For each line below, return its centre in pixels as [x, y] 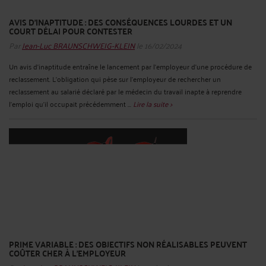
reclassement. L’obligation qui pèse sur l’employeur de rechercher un [115, 78]
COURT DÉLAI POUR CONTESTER [71, 31]
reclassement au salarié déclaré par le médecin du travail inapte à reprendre [125, 91]
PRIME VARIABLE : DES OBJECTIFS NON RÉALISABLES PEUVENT [128, 244]
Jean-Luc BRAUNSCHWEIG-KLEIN [78, 45]
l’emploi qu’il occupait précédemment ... [71, 103]
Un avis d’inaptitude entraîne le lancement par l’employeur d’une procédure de [130, 66]
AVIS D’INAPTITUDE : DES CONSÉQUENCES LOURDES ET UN [121, 22]
